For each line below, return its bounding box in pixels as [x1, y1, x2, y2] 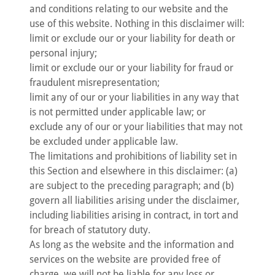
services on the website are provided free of [29, 254, 220, 265]
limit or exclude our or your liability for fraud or [29, 62, 233, 74]
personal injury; [29, 47, 97, 59]
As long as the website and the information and [29, 239, 234, 250]
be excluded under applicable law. [29, 136, 178, 147]
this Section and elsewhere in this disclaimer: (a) [29, 165, 238, 177]
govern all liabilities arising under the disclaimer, [29, 195, 239, 206]
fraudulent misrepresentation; [29, 77, 160, 88]
